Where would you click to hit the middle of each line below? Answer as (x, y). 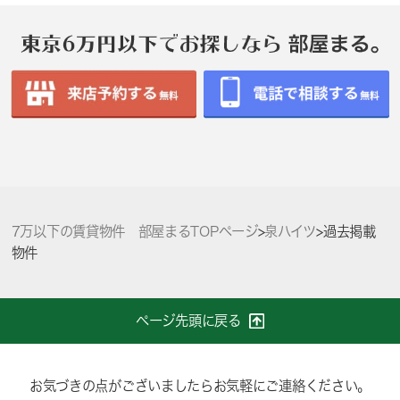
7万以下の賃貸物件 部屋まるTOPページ (134, 232)
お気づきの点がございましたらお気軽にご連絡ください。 (200, 386)
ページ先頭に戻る (188, 321)
